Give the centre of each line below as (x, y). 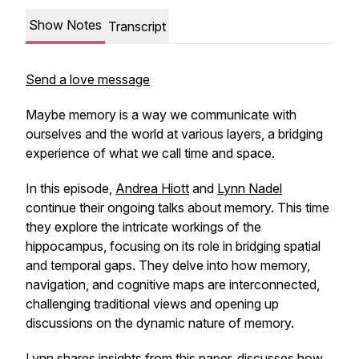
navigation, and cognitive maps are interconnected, (173, 284)
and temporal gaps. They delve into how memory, (168, 265)
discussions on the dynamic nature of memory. (161, 323)
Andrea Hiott (152, 188)
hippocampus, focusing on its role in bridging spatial (173, 246)
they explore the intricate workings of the (143, 227)
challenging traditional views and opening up (152, 304)
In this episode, (71, 188)
